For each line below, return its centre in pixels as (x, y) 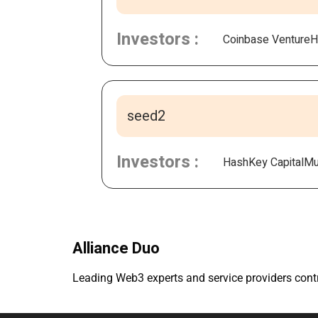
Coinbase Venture (267, 39)
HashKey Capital (263, 162)
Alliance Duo (116, 248)
